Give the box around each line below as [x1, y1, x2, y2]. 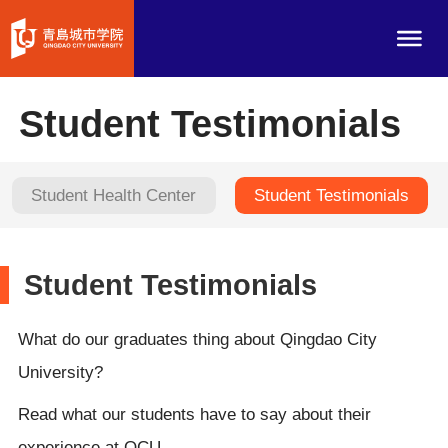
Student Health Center [31, 185, 197, 205]
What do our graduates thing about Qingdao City [17, 329, 377, 349]
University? [17, 362, 103, 382]
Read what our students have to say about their [17, 405, 371, 425]
